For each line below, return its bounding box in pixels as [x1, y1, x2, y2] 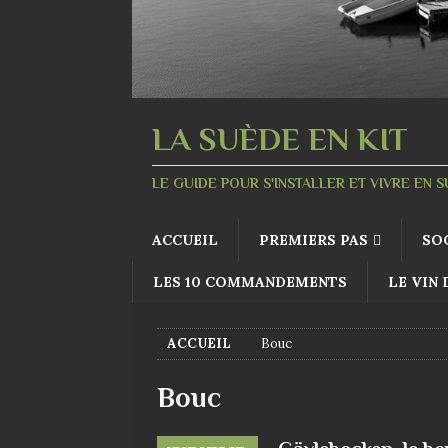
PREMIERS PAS [259, 230, 368, 249]
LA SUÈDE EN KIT [152, 120, 408, 157]
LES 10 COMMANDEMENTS [153, 272, 347, 291]
